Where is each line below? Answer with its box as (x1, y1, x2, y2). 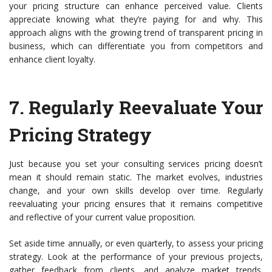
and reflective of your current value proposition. (9, 211, 195, 223)
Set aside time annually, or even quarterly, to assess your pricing (9, 237, 263, 250)
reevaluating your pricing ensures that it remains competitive (9, 198, 263, 210)
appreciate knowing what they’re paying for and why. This (9, 13, 263, 25)
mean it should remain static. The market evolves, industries (9, 171, 263, 183)
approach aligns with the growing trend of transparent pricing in (9, 27, 263, 39)
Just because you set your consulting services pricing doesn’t (9, 158, 263, 170)
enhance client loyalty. (9, 53, 95, 66)
